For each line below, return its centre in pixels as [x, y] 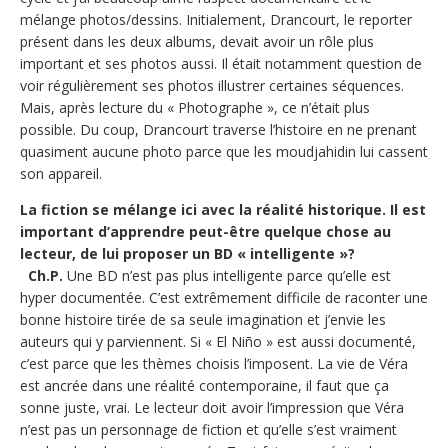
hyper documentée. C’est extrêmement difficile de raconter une [224, 297]
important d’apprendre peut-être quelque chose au [205, 231]
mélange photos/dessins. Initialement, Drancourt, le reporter [216, 19]
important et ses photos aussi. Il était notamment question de [221, 63]
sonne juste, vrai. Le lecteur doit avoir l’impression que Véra [212, 407]
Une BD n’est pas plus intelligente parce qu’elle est [227, 275]
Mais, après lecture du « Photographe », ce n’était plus [195, 107]
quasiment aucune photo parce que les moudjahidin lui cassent [224, 151]
